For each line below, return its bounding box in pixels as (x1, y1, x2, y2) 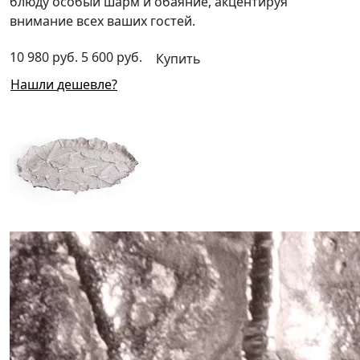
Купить (156, 49, 201, 67)
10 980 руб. (10, 47, 78, 66)
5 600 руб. (78, 47, 142, 66)
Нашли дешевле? (57, 76, 117, 94)
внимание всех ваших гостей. (10, 11, 195, 30)
